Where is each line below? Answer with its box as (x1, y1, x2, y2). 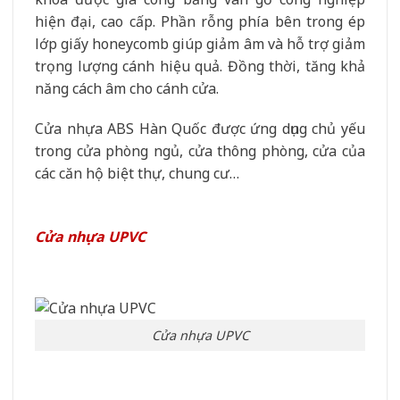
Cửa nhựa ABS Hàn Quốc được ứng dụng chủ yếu (35, 119, 365, 139)
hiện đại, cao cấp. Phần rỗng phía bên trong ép (35, 11, 365, 31)
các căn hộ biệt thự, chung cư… (35, 163, 239, 184)
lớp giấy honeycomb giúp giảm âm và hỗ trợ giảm (35, 33, 365, 54)
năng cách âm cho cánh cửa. (35, 78, 219, 98)
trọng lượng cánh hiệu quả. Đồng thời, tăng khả (35, 55, 365, 76)
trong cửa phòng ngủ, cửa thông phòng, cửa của (35, 141, 365, 162)
